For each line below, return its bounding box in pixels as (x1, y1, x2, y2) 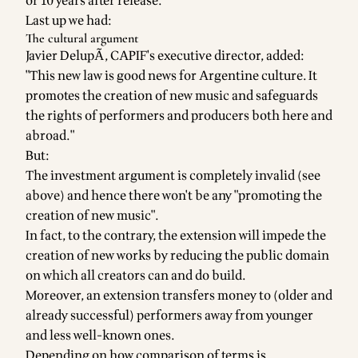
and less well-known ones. (26, 326, 175, 346)
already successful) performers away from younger (26, 306, 313, 326)
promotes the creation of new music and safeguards (26, 86, 318, 106)
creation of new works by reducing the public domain (26, 246, 329, 266)
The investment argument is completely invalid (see (26, 166, 320, 186)
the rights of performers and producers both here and (26, 106, 332, 126)
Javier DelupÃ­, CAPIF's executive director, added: (26, 46, 304, 66)
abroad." (26, 126, 74, 146)
